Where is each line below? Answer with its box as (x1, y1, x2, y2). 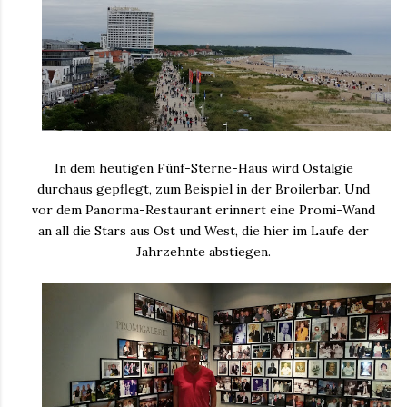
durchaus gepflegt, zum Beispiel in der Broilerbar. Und (37, 180, 370, 197)
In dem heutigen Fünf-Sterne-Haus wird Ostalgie (54, 159, 353, 176)
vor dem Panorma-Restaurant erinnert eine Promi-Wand (32, 201, 375, 218)
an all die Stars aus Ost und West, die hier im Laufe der (38, 222, 369, 239)
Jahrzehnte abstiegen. (136, 243, 271, 260)
